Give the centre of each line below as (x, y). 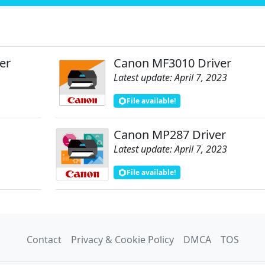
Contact (44, 239)
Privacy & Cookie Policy (122, 239)
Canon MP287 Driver (169, 134)
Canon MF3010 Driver (172, 63)
